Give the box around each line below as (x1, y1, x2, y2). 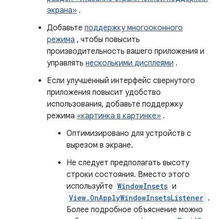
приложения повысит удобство (47, 88, 161, 97)
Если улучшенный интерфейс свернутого (47, 76, 195, 86)
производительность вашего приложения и (47, 46, 204, 56)
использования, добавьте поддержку (47, 99, 183, 109)
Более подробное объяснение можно (66, 205, 203, 215)
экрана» (47, 5, 77, 15)
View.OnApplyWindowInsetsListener (69, 193, 203, 202)
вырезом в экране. (66, 140, 133, 150)
